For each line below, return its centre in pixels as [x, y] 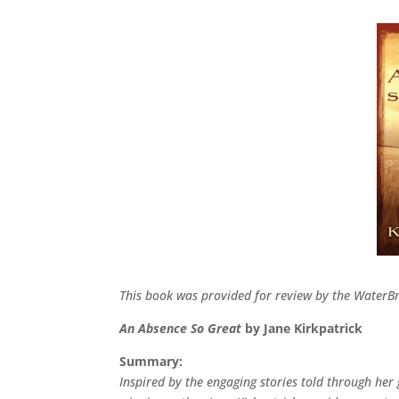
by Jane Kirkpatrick [302, 328]
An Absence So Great [181, 328]
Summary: [151, 361]
